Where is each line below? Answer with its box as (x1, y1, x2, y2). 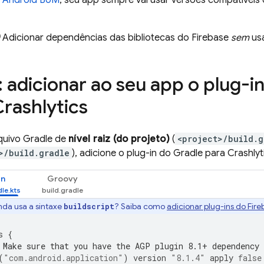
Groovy (47, 173, 78, 184)
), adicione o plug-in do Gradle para (72, 147, 227, 159)
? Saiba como (114, 201, 167, 212)
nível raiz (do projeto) (68, 133, 170, 145)
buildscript (64, 202, 114, 211)
